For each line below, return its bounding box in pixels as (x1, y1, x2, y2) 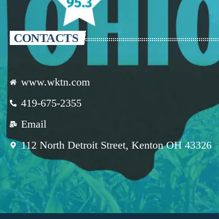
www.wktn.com (21, 76, 90, 88)
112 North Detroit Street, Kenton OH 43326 (21, 139, 212, 152)
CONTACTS (13, 31, 79, 44)
